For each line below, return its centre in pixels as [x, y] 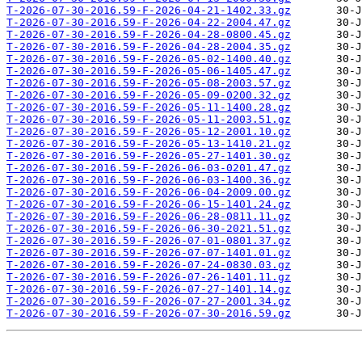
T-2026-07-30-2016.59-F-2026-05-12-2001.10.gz [149, 132]
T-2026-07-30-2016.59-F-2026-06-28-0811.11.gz [149, 217]
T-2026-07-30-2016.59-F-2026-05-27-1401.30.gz [149, 156]
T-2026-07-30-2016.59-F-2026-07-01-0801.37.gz [149, 241]
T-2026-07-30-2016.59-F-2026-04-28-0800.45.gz [149, 35]
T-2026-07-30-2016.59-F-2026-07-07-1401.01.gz [149, 253]
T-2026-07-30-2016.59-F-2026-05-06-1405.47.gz [149, 71]
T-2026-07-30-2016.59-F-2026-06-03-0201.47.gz [149, 168]
